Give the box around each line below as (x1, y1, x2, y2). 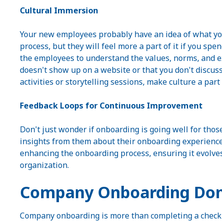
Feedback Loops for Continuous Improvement (20, 100, 203, 111)
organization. (20, 160, 69, 170)
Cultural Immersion (20, 5, 98, 16)
